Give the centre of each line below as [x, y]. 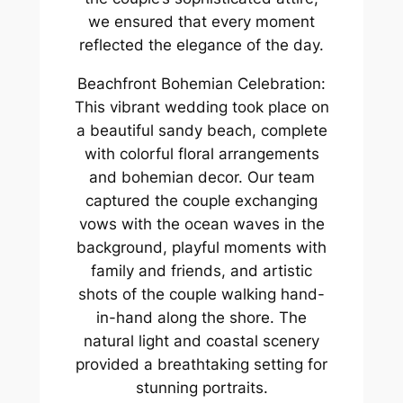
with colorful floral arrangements [201, 153]
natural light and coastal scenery [201, 340]
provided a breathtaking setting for [201, 364]
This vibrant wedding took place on [201, 107]
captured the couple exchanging [201, 200]
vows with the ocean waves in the [201, 224]
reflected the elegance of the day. [201, 45]
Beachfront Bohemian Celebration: [201, 83]
